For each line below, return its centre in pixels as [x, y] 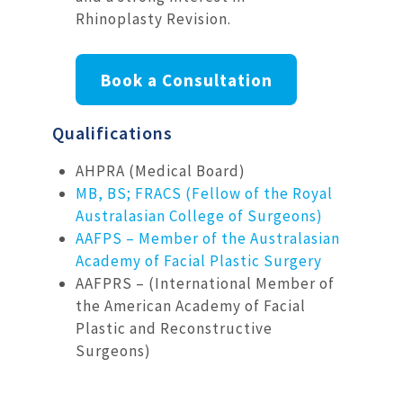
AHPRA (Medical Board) [160, 171]
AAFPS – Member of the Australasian [207, 239]
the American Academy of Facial [190, 306]
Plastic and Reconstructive [174, 329]
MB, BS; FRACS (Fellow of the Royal [204, 194]
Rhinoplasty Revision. [154, 19]
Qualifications [112, 133]
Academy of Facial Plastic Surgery [198, 261]
